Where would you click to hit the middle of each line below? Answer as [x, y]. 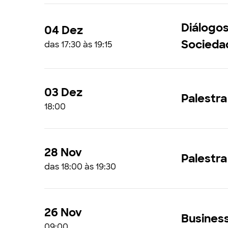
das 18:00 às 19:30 [80, 167]
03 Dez [63, 92]
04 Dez [64, 30]
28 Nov [63, 152]
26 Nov [63, 212]
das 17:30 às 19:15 [78, 44]
